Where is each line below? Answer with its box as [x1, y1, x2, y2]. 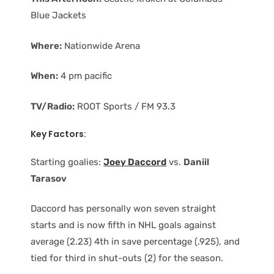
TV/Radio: [31, 100, 75, 112]
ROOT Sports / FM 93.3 [75, 100, 176, 112]
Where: [31, 40, 62, 51]
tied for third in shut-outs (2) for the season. [31, 253, 223, 264]
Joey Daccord [103, 156, 166, 168]
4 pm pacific [58, 70, 112, 82]
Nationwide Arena [62, 40, 140, 51]
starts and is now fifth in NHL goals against [31, 220, 216, 231]
